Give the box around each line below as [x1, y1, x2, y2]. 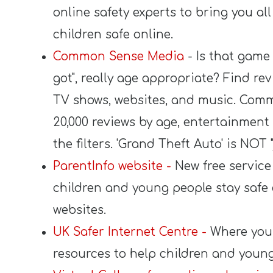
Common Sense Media [53, 50, 184, 63]
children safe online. [53, 28, 173, 41]
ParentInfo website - [53, 160, 171, 172]
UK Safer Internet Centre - [53, 225, 207, 238]
